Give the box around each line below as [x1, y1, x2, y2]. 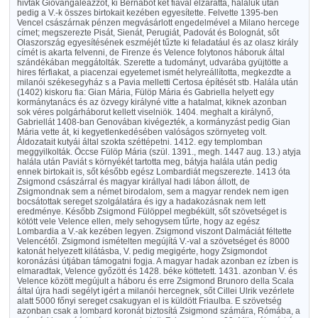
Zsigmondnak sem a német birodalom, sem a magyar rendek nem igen [16, 187, 289, 197]
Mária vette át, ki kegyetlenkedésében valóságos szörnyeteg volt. [16, 127, 267, 137]
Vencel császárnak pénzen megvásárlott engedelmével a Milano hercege [16, 18, 300, 28]
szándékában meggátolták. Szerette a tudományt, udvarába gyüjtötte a [16, 57, 288, 67]
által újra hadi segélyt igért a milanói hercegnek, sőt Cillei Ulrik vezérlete [16, 286, 295, 296]
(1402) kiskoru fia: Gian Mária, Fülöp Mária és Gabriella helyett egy [16, 87, 274, 97]
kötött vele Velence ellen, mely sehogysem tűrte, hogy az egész [16, 216, 260, 226]
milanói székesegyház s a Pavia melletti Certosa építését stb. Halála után [16, 77, 298, 87]
